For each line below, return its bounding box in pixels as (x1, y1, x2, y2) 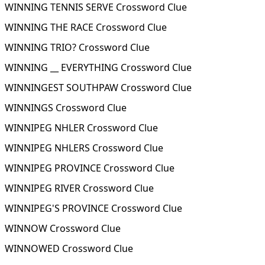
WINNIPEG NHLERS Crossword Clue (5, 141, 163, 154)
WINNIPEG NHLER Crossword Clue (5, 121, 158, 134)
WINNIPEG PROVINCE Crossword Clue (5, 161, 174, 174)
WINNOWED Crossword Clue (5, 242, 133, 255)
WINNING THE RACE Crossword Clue (5, 21, 167, 34)
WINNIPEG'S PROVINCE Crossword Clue (5, 202, 182, 215)
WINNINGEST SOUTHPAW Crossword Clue (5, 81, 192, 94)
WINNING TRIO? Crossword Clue (5, 41, 150, 54)
